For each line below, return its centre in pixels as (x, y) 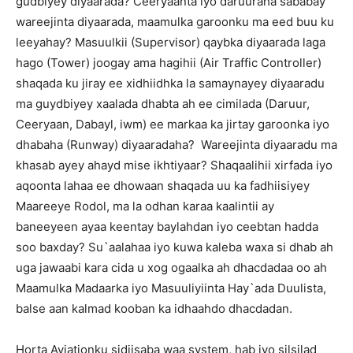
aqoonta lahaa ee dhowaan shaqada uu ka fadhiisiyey (163, 186)
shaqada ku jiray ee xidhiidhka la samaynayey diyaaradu (170, 83)
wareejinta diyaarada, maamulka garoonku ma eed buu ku (175, 22)
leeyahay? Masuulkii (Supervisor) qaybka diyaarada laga (171, 42)
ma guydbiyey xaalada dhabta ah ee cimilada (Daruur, (163, 104)
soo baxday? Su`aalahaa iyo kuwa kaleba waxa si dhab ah (175, 247)
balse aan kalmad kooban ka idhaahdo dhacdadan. (154, 308)
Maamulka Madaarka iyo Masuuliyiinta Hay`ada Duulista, (171, 288)
